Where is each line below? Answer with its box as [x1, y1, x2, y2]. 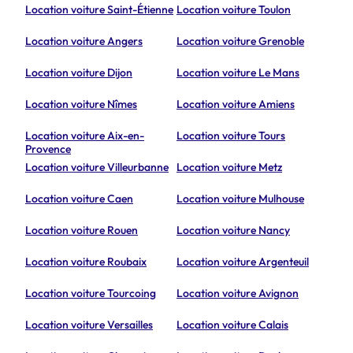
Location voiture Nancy [176, 223, 290, 238]
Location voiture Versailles [25, 318, 153, 333]
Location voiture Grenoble [176, 34, 304, 49]
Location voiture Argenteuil [176, 255, 309, 269]
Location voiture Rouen [25, 223, 138, 238]
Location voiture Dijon [25, 65, 132, 80]
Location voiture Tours [176, 128, 285, 143]
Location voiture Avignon [176, 286, 299, 301]
